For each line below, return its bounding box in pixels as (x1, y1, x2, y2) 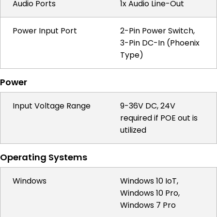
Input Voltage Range (13, 100, 91, 111)
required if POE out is (120, 112, 198, 124)
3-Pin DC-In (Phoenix (120, 37, 200, 48)
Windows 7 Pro (120, 200, 176, 211)
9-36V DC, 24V (120, 100, 175, 111)
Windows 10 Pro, (120, 187, 180, 199)
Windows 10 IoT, (120, 175, 178, 186)
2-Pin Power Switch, (120, 25, 195, 36)
